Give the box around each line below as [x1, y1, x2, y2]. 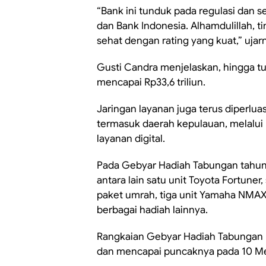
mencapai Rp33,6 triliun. [97, 76, 205, 88]
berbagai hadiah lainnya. [97, 204, 208, 216]
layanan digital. [97, 132, 165, 145]
